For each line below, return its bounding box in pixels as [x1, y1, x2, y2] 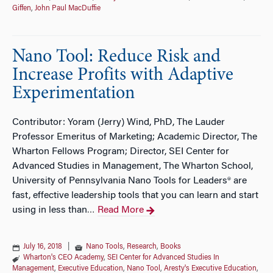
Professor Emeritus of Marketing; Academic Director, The [12, 132, 257, 142]
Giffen [12, 5, 31, 12]
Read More [97, 205, 144, 215]
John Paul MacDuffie [35, 5, 101, 12]
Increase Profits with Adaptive [12, 66, 233, 85]
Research [127, 243, 157, 250]
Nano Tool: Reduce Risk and [12, 48, 221, 66]
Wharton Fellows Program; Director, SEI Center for [12, 147, 229, 157]
